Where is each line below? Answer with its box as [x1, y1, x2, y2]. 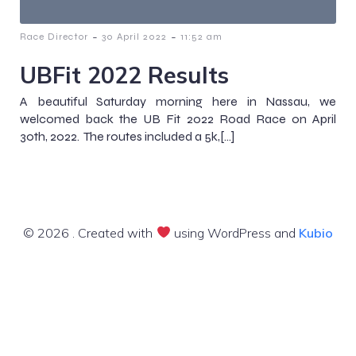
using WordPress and [170, 224, 299, 241]
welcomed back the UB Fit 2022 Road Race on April [20, 110, 336, 126]
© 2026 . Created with [23, 224, 157, 241]
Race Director [20, 30, 88, 42]
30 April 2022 [102, 30, 167, 42]
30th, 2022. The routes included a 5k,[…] [20, 128, 234, 144]
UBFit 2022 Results [20, 60, 229, 89]
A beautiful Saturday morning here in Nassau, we [20, 93, 336, 109]
